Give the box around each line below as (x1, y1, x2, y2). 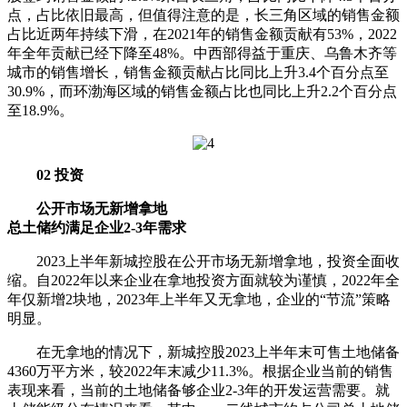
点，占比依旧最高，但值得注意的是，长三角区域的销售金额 (7, 7, 400, 23)
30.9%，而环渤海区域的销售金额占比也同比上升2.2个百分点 (7, 84, 397, 99)
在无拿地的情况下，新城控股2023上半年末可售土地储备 (7, 344, 400, 360)
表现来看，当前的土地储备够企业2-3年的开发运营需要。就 (7, 382, 390, 398)
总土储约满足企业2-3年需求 (7, 220, 186, 235)
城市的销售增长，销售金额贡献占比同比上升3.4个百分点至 (7, 65, 389, 80)
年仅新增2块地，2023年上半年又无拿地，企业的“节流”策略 (7, 292, 391, 307)
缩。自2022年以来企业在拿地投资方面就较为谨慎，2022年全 (7, 273, 400, 288)
